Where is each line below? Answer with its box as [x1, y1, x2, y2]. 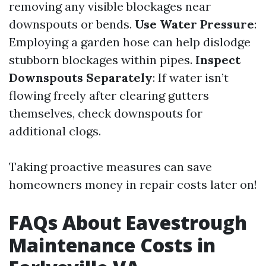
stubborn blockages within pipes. [9, 52, 195, 67]
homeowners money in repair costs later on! [9, 177, 257, 192]
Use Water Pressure [135, 17, 254, 31]
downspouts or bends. [9, 17, 135, 31]
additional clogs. [9, 123, 101, 138]
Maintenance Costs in [9, 232, 216, 258]
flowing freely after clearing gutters [9, 88, 209, 103]
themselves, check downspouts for [9, 106, 202, 121]
